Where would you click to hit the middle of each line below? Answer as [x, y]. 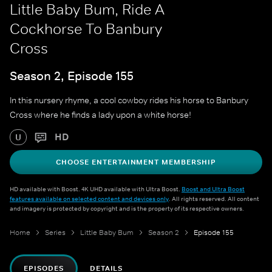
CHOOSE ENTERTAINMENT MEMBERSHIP [136, 162]
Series [55, 233]
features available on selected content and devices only [89, 199]
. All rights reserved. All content [214, 199]
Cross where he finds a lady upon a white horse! [100, 115]
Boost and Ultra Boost [213, 189]
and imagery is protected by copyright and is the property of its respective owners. [127, 209]
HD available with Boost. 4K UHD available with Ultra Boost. [96, 189]
